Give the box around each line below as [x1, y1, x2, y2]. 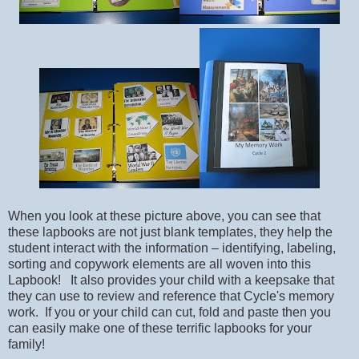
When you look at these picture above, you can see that [8, 209, 321, 224]
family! [8, 337, 48, 352]
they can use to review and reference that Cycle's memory [8, 289, 334, 304]
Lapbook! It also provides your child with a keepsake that [8, 273, 334, 288]
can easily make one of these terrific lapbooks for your [8, 321, 312, 336]
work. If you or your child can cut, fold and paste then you [8, 305, 331, 320]
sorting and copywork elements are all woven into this [8, 257, 311, 272]
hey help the [263, 225, 333, 240]
